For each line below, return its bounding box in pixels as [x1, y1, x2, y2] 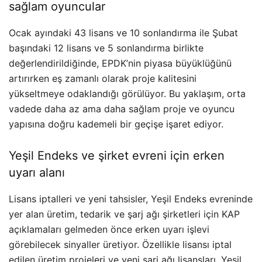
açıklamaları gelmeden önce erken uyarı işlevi [9, 223, 209, 236]
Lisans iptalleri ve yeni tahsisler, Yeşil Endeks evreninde [9, 193, 253, 205]
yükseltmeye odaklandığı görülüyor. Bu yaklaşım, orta [9, 88, 246, 100]
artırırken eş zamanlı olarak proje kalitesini [9, 73, 196, 85]
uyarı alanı [9, 166, 65, 180]
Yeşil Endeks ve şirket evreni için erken [9, 149, 225, 163]
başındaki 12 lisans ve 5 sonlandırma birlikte [9, 42, 204, 54]
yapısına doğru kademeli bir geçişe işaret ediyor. [9, 118, 223, 130]
